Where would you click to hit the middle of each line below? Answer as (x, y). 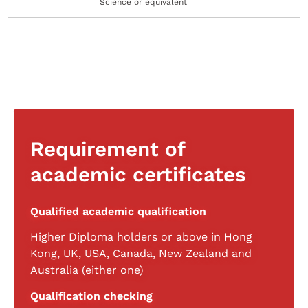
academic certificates (138, 174)
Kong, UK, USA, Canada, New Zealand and (141, 254)
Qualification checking (91, 296)
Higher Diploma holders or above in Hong (141, 237)
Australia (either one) (87, 270)
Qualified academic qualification (118, 211)
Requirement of (108, 148)
